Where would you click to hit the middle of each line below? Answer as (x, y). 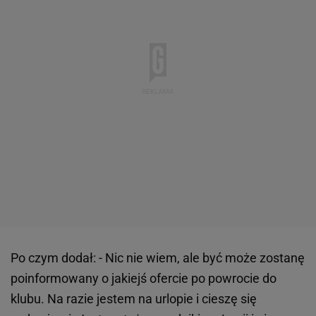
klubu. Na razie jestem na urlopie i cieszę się (134, 299)
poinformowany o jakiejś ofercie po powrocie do (144, 279)
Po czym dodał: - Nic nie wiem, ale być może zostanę (158, 258)
